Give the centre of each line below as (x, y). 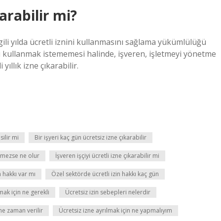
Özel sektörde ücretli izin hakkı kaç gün (105, 174)
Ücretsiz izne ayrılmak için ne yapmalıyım (115, 210)
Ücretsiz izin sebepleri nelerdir (108, 192)
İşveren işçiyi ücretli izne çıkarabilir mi (107, 156)
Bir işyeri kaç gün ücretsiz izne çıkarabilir (91, 137)
